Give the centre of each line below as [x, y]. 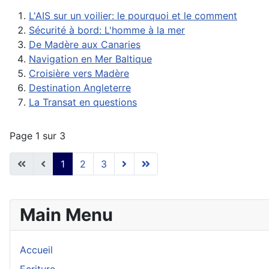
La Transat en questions [83, 102]
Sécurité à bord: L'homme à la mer [107, 30]
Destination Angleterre [80, 87]
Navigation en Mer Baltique [90, 59]
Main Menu [66, 214]
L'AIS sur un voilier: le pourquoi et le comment [133, 15]
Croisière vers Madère [79, 73]
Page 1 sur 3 [38, 135]
